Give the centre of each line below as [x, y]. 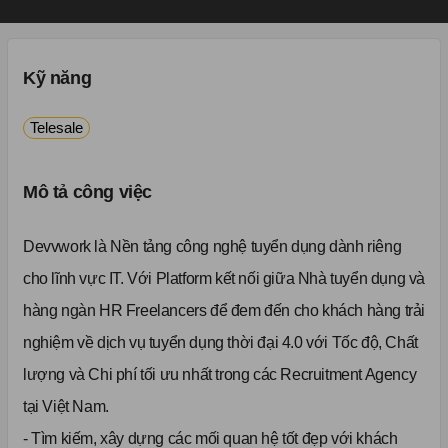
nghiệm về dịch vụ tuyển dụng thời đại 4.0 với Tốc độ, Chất [220, 343]
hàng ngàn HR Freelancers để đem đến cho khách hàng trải [224, 311]
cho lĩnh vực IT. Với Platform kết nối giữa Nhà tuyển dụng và [224, 279]
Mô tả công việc [87, 192]
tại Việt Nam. [66, 407]
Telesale [56, 128]
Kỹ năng [57, 78]
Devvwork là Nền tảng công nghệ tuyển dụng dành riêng [212, 247]
